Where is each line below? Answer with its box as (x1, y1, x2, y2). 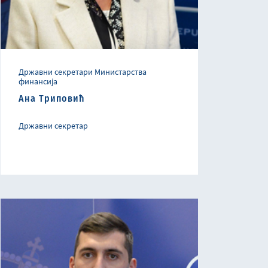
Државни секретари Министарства (19, 66, 147, 78)
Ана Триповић (19, 93, 85, 105)
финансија (19, 76, 57, 87)
